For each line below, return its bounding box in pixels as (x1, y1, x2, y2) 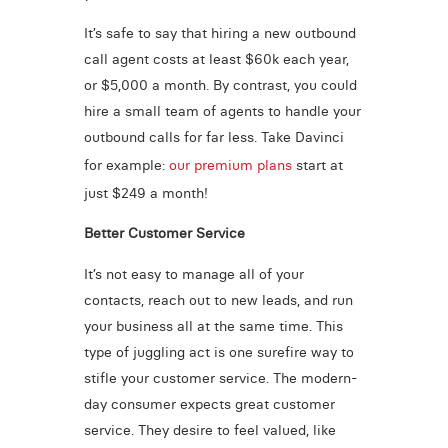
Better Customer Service (83, 224, 245, 243)
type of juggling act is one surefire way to (83, 342, 354, 361)
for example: (83, 156, 169, 175)
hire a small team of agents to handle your (83, 102, 361, 121)
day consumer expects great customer (83, 394, 335, 413)
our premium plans (168, 156, 292, 175)
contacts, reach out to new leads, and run (83, 290, 353, 309)
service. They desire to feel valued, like (83, 420, 336, 439)
